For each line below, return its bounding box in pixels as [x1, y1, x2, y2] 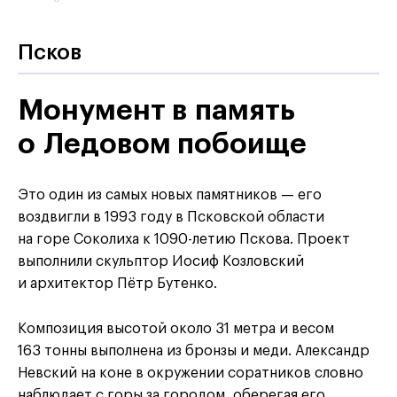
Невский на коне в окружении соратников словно [18, 366, 363, 381]
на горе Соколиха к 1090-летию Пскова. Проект [18, 232, 350, 247]
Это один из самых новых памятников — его [18, 188, 322, 203]
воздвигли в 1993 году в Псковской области [18, 210, 324, 225]
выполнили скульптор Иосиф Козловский [18, 254, 304, 269]
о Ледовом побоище [18, 130, 307, 160]
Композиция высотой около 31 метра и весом [18, 322, 334, 337]
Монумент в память [18, 97, 295, 126]
